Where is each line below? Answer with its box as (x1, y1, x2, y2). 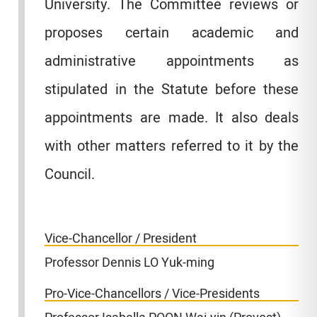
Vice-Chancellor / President (45, 229, 197, 248)
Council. (45, 164, 96, 185)
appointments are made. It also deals (45, 108, 299, 129)
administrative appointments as (45, 51, 299, 72)
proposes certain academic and (45, 23, 299, 44)
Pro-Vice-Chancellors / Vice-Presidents (45, 284, 260, 304)
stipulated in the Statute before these (45, 79, 299, 100)
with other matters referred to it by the (45, 136, 299, 157)
